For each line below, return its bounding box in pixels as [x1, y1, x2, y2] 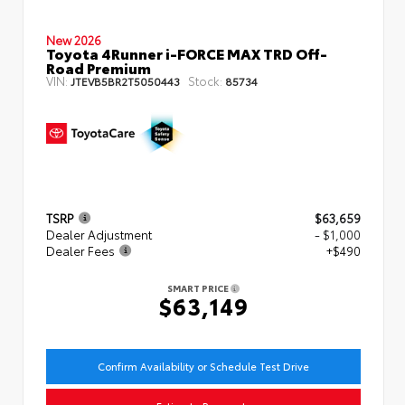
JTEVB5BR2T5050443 [71, 72, 180, 89]
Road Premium [46, 56, 151, 78]
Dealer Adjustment [46, 225, 152, 242]
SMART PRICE [167, 280, 231, 295]
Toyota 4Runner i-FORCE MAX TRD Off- [46, 42, 327, 63]
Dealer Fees [46, 241, 115, 259]
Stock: [188, 71, 222, 89]
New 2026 [46, 31, 101, 48]
